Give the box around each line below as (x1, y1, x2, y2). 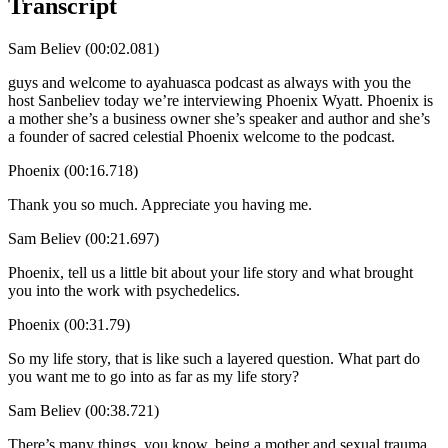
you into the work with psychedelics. (8, 281, 240, 299)
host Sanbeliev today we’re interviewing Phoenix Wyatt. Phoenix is (8, 91, 433, 109)
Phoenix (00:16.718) (8, 161, 138, 179)
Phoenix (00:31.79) (8, 315, 130, 333)
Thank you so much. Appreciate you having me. (8, 195, 312, 213)
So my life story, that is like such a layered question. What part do (8, 349, 420, 367)
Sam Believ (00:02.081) (8, 39, 159, 57)
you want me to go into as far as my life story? (8, 367, 299, 385)
